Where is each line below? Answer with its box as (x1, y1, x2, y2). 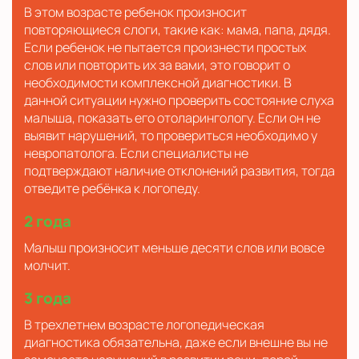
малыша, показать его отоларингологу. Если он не (24, 108, 321, 127)
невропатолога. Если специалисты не (24, 143, 248, 162)
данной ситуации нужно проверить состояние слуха (24, 91, 334, 109)
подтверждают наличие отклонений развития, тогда (24, 161, 335, 179)
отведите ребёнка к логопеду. (24, 179, 200, 197)
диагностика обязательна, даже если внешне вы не (24, 333, 328, 351)
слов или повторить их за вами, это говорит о (24, 55, 290, 74)
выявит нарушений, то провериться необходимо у (24, 126, 317, 144)
